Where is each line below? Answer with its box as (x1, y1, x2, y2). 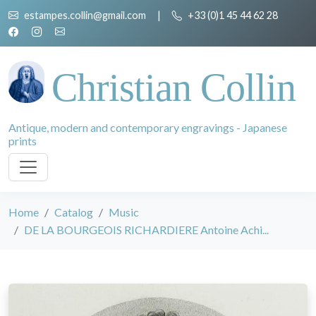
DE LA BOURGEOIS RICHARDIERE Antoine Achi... (24, 223, 269, 236)
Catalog (54, 205, 93, 219)
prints (8, 134, 37, 147)
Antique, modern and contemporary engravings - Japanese (8, 121, 287, 134)
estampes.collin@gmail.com (24, 9, 146, 21)
